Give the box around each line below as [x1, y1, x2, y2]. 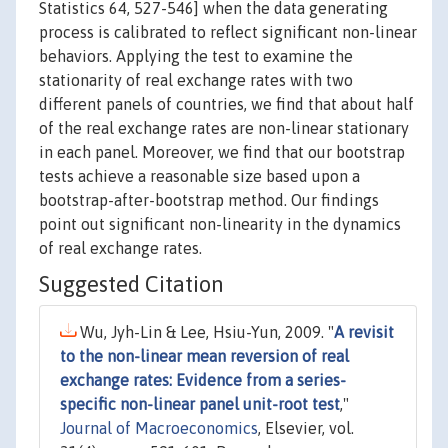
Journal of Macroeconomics [60, 419, 258, 438]
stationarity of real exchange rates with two [39, 71, 353, 90]
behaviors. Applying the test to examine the [39, 47, 353, 66]
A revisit [334, 323, 394, 342]
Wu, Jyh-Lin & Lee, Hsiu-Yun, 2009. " [76, 323, 334, 342]
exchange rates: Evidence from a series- [60, 371, 346, 390]
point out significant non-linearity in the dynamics [39, 215, 401, 234]
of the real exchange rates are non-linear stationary [39, 119, 409, 138]
